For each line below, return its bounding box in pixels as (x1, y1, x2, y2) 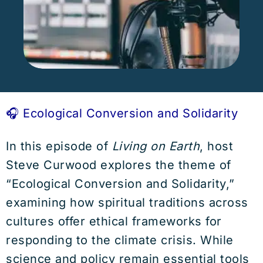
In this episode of (6, 139, 112, 154)
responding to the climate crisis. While (6, 233, 234, 248)
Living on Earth (112, 139, 200, 154)
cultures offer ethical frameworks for (6, 214, 222, 229)
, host (200, 139, 233, 154)
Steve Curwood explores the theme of (6, 158, 231, 173)
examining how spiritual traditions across (6, 195, 248, 210)
